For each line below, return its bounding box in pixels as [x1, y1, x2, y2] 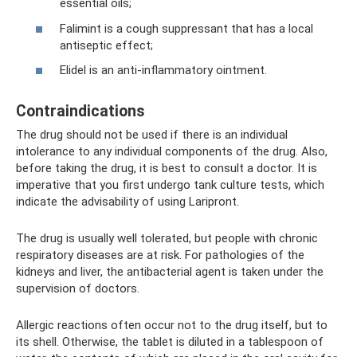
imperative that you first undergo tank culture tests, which [16, 178, 324, 193]
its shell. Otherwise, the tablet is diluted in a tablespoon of [16, 335, 324, 350]
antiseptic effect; [60, 37, 153, 53]
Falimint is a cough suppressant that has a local [60, 21, 313, 36]
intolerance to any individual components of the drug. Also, [16, 144, 328, 159]
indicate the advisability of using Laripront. [16, 194, 239, 210]
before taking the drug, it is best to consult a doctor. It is [16, 161, 317, 176]
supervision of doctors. [16, 281, 139, 296]
